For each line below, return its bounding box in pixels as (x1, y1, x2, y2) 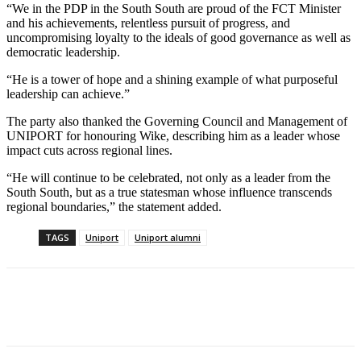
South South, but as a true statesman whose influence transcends (6, 185, 332, 200)
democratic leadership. (6, 45, 120, 60)
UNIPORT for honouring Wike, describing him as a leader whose (6, 129, 340, 143)
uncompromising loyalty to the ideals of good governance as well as (6, 31, 351, 45)
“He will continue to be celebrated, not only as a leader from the (6, 171, 330, 185)
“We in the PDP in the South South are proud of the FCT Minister (6, 2, 341, 16)
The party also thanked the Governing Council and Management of (6, 114, 347, 129)
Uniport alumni (135, 231, 201, 244)
